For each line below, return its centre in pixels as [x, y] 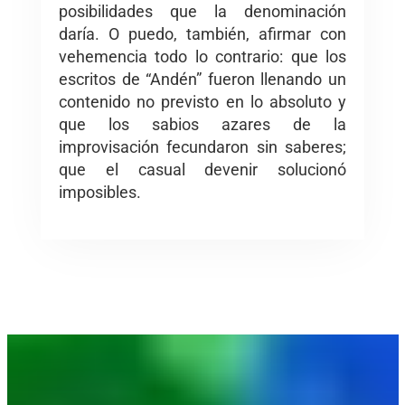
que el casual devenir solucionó [202, 170]
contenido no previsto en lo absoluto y [202, 102]
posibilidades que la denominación [202, 12]
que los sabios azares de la [202, 125]
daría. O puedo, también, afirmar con [202, 34]
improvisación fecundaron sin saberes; [202, 147]
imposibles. [100, 193]
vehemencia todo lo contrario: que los [202, 57]
